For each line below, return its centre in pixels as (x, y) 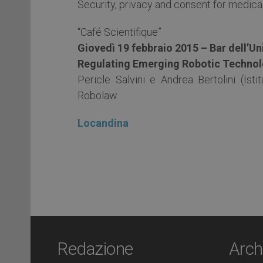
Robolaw (97, 96)
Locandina (103, 123)
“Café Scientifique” (119, 32)
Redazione (95, 249)
